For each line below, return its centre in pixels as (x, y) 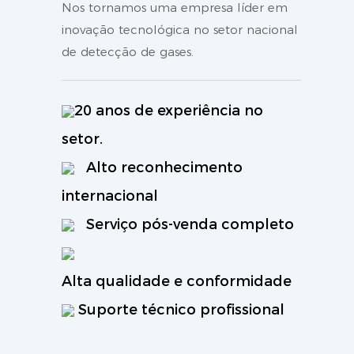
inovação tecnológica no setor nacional (180, 30)
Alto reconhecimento (163, 167)
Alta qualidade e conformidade (177, 281)
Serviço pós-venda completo (188, 224)
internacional (110, 196)
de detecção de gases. (128, 52)
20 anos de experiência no (169, 110)
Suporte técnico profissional (182, 309)
